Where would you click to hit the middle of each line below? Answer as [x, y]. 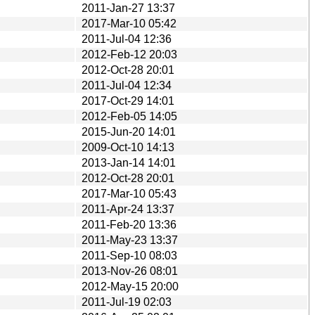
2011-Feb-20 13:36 [129, 224]
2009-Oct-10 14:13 [128, 147]
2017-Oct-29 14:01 [128, 101]
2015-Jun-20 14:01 [129, 131]
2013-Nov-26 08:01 [130, 271]
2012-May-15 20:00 [130, 286]
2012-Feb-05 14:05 [129, 116]
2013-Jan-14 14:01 [129, 162]
